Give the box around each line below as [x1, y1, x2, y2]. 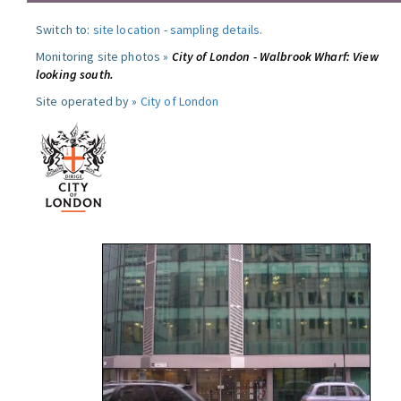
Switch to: [36, 21, 93, 38]
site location [92, 21, 161, 38]
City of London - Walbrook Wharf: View [171, 48, 379, 64]
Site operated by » [36, 93, 141, 109]
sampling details [169, 21, 260, 38]
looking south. [36, 66, 114, 82]
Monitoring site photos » [36, 48, 172, 64]
